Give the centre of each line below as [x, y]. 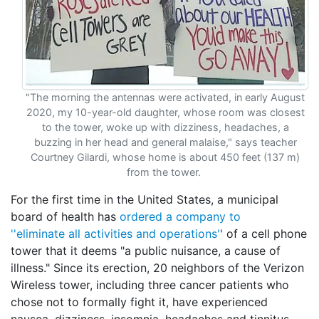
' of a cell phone [263, 234]
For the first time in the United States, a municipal [145, 199]
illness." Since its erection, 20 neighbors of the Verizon [157, 268]
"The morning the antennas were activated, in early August [165, 97]
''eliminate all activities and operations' [115, 234]
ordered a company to [180, 216]
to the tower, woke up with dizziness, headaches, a [165, 127]
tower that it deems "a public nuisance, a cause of [146, 251]
